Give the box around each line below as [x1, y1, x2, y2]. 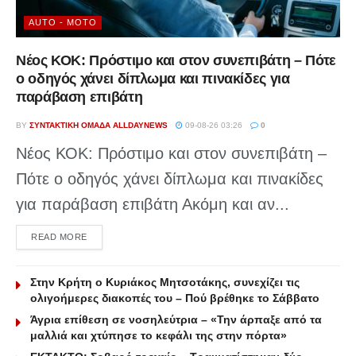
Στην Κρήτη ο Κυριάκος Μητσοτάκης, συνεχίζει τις [30, 275, 300, 288]
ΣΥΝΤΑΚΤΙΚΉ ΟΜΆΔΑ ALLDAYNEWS [29, 120, 168, 130]
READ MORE [31, 231, 87, 242]
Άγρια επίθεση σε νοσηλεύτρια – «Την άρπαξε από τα [30, 312, 322, 326]
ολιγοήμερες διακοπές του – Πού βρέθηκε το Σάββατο [30, 291, 319, 304]
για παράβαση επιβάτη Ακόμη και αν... [16, 195, 289, 213]
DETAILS [86, 230, 125, 241]
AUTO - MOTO [29, 17, 97, 27]
